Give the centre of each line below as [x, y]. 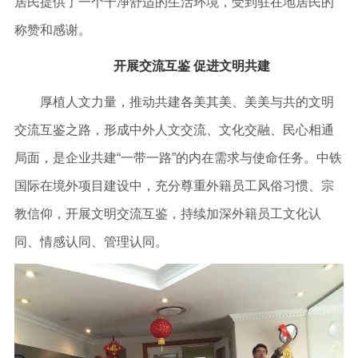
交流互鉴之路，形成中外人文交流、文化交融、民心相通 [174, 129]
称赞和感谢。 [52, 30]
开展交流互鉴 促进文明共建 [192, 66]
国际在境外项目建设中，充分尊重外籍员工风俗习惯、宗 [174, 185]
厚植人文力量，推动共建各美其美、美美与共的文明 [174, 101]
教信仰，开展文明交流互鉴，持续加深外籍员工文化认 [167, 213]
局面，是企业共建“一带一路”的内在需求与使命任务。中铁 [178, 157]
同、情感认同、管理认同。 [91, 241]
